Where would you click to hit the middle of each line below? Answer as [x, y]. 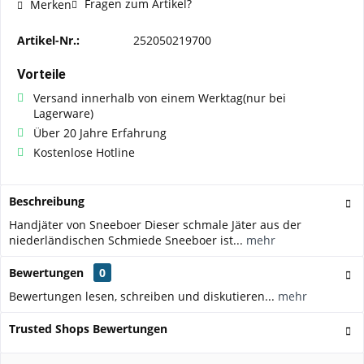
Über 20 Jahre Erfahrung [100, 133]
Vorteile [41, 74]
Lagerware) [63, 113]
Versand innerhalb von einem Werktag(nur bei [160, 98]
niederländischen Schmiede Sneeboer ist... [126, 240]
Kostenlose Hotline [84, 152]
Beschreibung [47, 201]
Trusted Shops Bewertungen [88, 329]
